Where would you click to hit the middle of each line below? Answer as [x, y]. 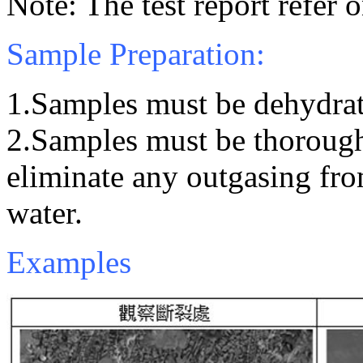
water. [45, 213]
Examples [69, 263]
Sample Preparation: [136, 54]
